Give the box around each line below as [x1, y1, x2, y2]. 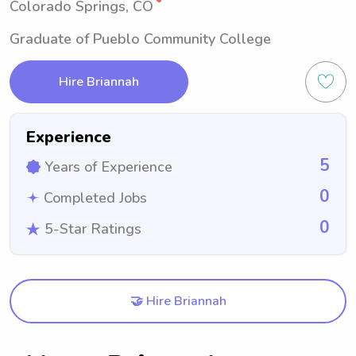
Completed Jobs [44, 188, 147, 207]
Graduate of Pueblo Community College [10, 29, 271, 48]
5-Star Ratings [44, 219, 141, 238]
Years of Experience [44, 157, 172, 176]
